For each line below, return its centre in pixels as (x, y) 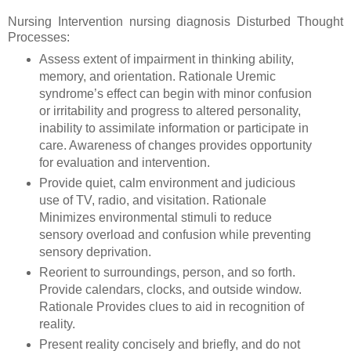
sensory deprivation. (96, 252)
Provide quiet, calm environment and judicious (167, 183)
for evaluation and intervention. (126, 163)
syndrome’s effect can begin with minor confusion (175, 94)
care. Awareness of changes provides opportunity (175, 146)
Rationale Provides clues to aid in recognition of (171, 307)
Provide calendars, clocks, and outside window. (170, 290)
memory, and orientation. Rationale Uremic (157, 77)
